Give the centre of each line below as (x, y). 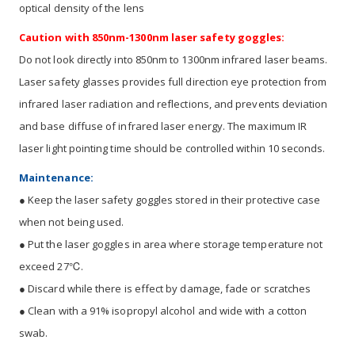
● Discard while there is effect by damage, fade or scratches (165, 288)
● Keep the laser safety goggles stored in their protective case (170, 199)
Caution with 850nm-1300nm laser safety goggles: (152, 37)
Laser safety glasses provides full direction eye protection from (173, 81)
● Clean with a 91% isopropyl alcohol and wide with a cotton (163, 310)
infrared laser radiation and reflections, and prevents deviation (174, 103)
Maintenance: (56, 177)
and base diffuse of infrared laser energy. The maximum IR (163, 126)
